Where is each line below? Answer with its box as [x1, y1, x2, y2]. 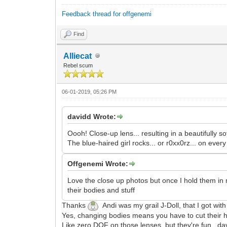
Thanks [62, 201, 88, 209]
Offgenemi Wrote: [67, 159, 129, 168]
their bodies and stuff [67, 185, 135, 194]
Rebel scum [63, 62, 93, 68]
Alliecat [63, 51, 92, 60]
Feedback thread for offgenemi [62, 10, 152, 18]
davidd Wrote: [67, 112, 117, 121]
